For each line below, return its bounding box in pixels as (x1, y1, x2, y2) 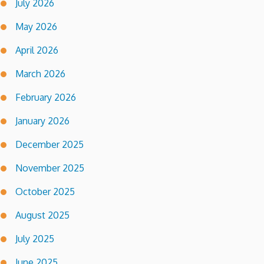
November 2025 (15, 162, 84, 174)
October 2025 (15, 186, 75, 198)
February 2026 (15, 91, 76, 104)
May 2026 (15, 21, 57, 33)
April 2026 (15, 44, 58, 57)
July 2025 (15, 233, 54, 245)
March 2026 (15, 68, 65, 80)
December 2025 (15, 138, 84, 151)
